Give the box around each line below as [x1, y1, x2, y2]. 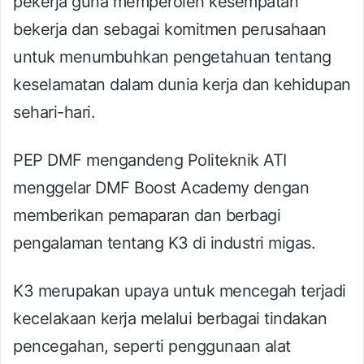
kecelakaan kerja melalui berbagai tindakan [13, 308, 327, 328]
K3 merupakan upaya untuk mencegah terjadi [13, 280, 346, 301]
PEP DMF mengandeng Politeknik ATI [13, 149, 287, 170]
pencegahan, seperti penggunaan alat [13, 336, 291, 356]
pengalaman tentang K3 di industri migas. [13, 232, 315, 253]
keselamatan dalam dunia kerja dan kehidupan [13, 74, 351, 94]
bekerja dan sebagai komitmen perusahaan [13, 19, 327, 39]
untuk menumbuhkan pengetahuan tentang [13, 46, 331, 67]
